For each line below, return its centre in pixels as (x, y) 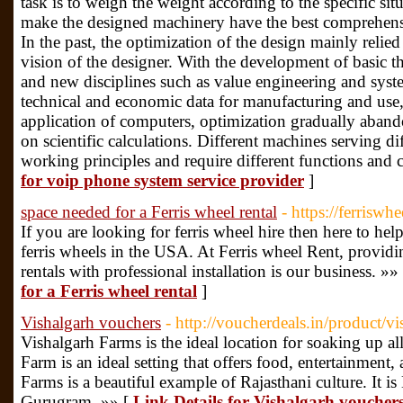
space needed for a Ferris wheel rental (149, 212)
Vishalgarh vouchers (91, 322)
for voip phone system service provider (162, 180)
